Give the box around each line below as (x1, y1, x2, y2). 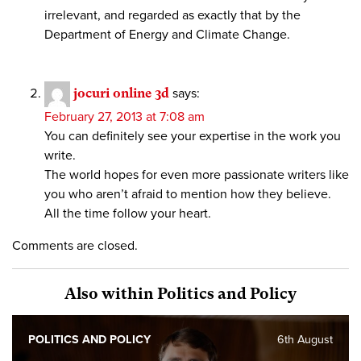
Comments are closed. (12, 238, 138, 255)
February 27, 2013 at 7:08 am (44, 109, 205, 126)
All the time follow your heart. (44, 205, 211, 222)
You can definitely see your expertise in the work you (44, 128, 341, 145)
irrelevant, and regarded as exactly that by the (44, 7, 301, 24)
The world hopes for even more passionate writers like (44, 167, 349, 184)
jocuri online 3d (73, 85, 169, 101)
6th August (277, 333, 333, 347)
